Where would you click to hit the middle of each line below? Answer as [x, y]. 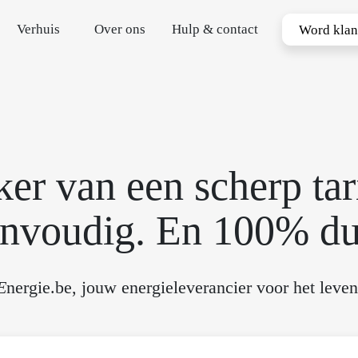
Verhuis [39, 29]
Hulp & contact [215, 29]
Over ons [120, 29]
